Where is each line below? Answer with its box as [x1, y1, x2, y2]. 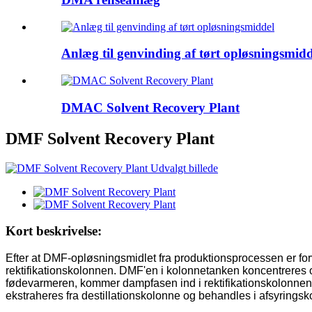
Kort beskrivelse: [6, 224, 102, 239]
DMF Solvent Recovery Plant [6, 129, 214, 148]
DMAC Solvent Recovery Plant [61, 100, 240, 115]
